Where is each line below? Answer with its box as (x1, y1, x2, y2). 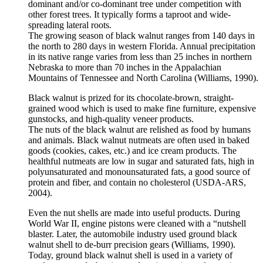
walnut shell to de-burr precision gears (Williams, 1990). (28, 240, 235, 250)
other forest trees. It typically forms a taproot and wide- (28, 9, 231, 20)
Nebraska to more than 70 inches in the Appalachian (28, 62, 221, 73)
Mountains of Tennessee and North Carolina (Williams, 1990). (28, 73, 258, 83)
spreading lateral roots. (28, 20, 112, 31)
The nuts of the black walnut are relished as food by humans (28, 124, 251, 135)
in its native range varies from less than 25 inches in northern (28, 52, 252, 62)
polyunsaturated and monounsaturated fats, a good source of (28, 167, 250, 177)
